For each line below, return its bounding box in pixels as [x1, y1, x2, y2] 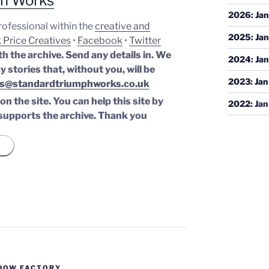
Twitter [129, 34, 162, 46]
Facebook [77, 34, 123, 46]
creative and [95, 20, 151, 32]
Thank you [98, 109, 148, 121]
